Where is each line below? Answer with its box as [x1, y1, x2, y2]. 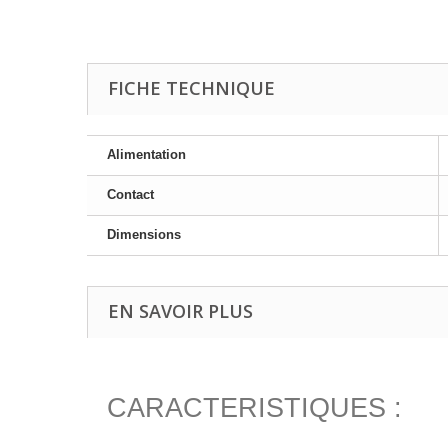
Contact [107, 187, 154, 202]
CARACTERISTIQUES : [107, 393, 402, 423]
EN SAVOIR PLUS [108, 299, 253, 323]
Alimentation [107, 147, 186, 162]
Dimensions [107, 227, 181, 242]
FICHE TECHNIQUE [108, 76, 275, 100]
